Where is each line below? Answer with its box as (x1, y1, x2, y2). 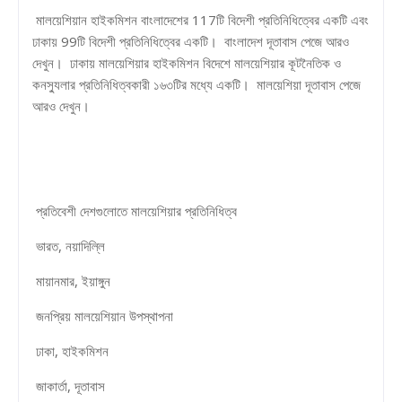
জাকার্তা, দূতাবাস (32, 376, 105, 395)
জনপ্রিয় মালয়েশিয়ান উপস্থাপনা (32, 306, 173, 325)
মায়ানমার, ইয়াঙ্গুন (32, 271, 110, 290)
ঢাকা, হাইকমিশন (32, 341, 109, 360)
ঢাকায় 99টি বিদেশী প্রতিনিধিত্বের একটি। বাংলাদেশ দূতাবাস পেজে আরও (32, 31, 349, 50)
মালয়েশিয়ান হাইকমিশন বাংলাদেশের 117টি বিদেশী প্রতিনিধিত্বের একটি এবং (32, 10, 369, 29)
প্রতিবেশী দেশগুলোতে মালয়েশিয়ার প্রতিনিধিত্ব (32, 201, 237, 220)
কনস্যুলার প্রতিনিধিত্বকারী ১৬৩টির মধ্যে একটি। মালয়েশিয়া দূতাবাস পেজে (32, 74, 361, 93)
